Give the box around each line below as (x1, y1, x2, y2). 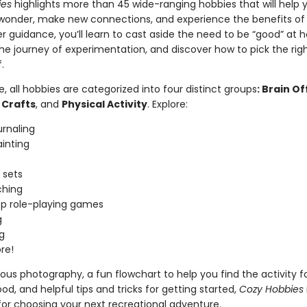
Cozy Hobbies (238, 282, 304, 296)
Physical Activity (61, 97, 147, 111)
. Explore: (147, 97, 188, 111)
